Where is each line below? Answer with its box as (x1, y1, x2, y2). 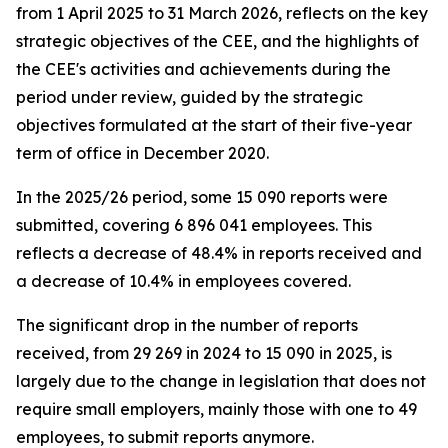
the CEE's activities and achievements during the (16, 59, 391, 79)
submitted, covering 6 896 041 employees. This (16, 215, 372, 235)
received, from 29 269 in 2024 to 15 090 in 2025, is (16, 343, 392, 363)
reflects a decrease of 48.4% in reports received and (16, 243, 422, 263)
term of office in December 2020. (16, 143, 269, 163)
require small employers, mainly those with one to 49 (16, 399, 417, 419)
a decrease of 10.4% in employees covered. (16, 271, 351, 291)
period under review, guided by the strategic (16, 87, 363, 107)
